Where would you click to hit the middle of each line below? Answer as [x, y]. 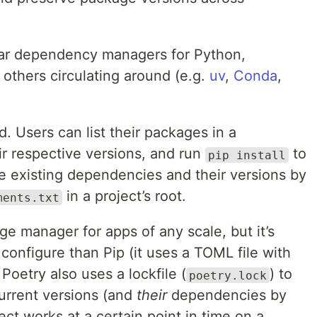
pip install [247, 155]
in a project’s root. [124, 196]
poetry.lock [228, 275]
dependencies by [227, 295]
